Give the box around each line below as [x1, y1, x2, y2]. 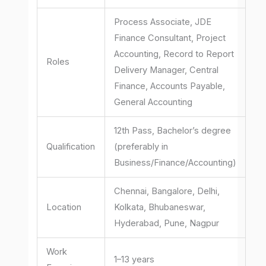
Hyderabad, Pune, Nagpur [114, 218, 220, 229]
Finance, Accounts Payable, [114, 81, 226, 92]
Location [46, 202, 82, 213]
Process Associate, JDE [114, 17, 212, 28]
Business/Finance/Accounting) [114, 157, 237, 169]
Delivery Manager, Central [114, 65, 219, 76]
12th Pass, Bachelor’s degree [114, 125, 232, 137]
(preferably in [114, 141, 169, 153]
